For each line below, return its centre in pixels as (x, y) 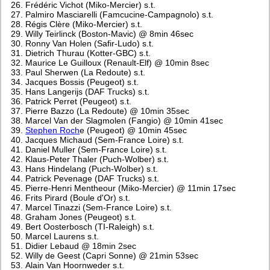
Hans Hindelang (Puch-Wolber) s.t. (92, 168)
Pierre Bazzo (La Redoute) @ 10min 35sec (108, 111)
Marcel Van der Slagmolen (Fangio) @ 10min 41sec (124, 120)
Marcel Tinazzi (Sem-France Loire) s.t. (99, 207)
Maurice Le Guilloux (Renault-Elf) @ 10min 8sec (118, 62)
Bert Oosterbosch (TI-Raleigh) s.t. (90, 226)
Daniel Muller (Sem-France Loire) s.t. (96, 149)
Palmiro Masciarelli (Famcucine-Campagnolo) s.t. (120, 14)
